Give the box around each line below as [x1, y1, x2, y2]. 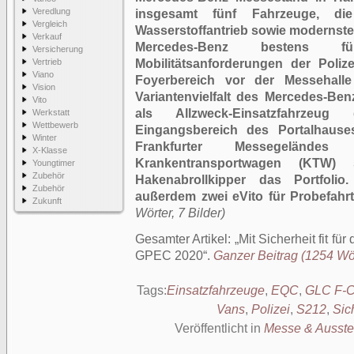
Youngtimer [32, 158, 75, 168]
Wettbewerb [32, 120, 78, 130]
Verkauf [32, 32, 62, 41]
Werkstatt [32, 107, 70, 117]
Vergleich [32, 19, 67, 28]
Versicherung [32, 44, 83, 54]
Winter [32, 133, 57, 142]
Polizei [250, 303, 290, 316]
